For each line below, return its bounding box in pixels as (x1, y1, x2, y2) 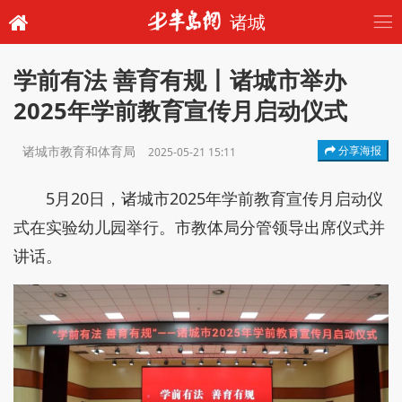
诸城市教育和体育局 (22, 143, 139, 160)
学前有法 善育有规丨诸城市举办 (13, 65, 346, 96)
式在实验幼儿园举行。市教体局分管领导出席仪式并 (13, 216, 385, 238)
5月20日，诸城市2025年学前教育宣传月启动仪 (46, 188, 383, 209)
